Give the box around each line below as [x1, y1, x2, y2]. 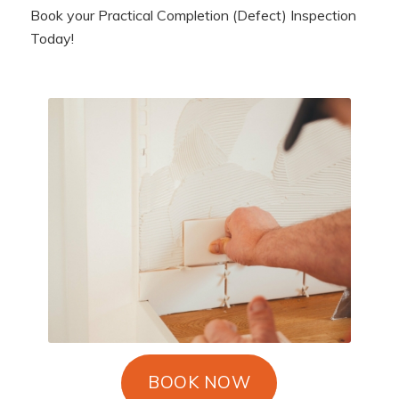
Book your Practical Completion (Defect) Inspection [29, 5, 356, 24]
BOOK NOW [148, 370, 251, 393]
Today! [29, 28, 74, 47]
